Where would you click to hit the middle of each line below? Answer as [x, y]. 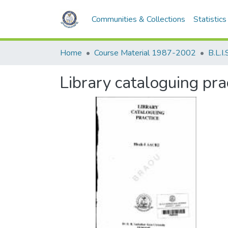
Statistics [210, 19]
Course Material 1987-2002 [145, 53]
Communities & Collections [139, 19]
